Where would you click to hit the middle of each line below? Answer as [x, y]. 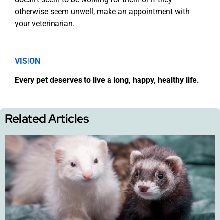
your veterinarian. [45, 24]
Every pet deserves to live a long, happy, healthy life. [107, 80]
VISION [27, 61]
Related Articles [47, 118]
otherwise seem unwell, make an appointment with [102, 12]
